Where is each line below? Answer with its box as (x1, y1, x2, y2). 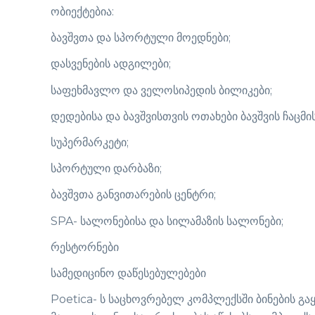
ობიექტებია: (51, 5, 114, 19)
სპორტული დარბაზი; (51, 162, 162, 176)
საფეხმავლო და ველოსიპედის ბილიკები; (51, 83, 272, 97)
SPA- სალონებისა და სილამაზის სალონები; (51, 214, 283, 228)
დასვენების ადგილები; (51, 57, 171, 71)
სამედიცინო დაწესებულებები (51, 266, 206, 280)
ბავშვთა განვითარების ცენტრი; (51, 188, 216, 202)
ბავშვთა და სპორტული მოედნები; (51, 31, 231, 45)
